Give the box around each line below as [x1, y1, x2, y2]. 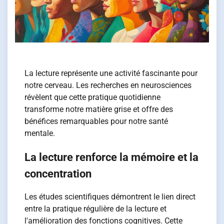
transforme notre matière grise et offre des [24, 104, 173, 114]
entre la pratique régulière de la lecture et [24, 203, 167, 213]
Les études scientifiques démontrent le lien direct [24, 191, 196, 201]
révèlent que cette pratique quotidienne [24, 92, 161, 102]
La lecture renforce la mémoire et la [24, 150, 199, 163]
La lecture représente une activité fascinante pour [24, 68, 198, 78]
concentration [24, 167, 92, 180]
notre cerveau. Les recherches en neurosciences [24, 80, 192, 90]
